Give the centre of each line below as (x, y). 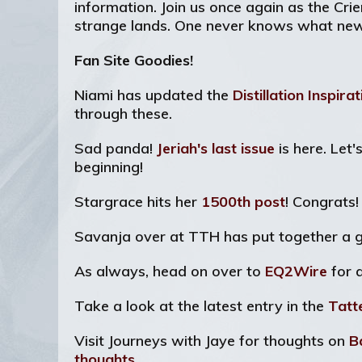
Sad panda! (116, 148)
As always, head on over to (170, 271)
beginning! (109, 167)
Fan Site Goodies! (134, 60)
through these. (123, 114)
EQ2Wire (296, 271)
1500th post (243, 202)
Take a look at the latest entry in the (201, 306)
